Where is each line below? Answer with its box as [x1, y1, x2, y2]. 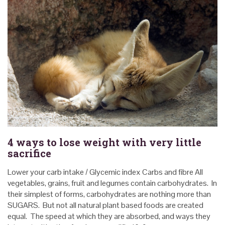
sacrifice [8, 147, 51, 160]
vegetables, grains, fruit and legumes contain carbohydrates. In [8, 178, 217, 189]
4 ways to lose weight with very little [8, 136, 201, 149]
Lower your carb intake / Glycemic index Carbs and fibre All [8, 167, 203, 178]
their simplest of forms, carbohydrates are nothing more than [8, 189, 211, 200]
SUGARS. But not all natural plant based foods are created [8, 200, 203, 211]
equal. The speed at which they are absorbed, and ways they [8, 211, 210, 222]
